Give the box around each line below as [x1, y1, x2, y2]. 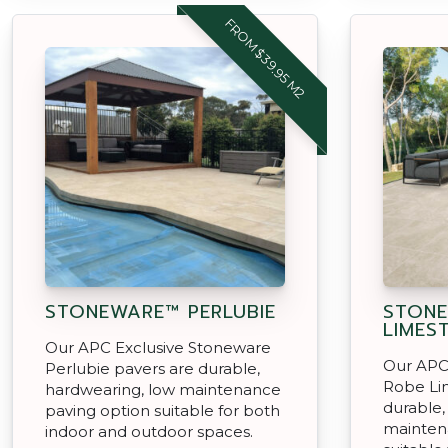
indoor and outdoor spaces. [45, 421, 253, 441]
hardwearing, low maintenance [45, 379, 281, 399]
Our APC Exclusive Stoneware [45, 337, 271, 357]
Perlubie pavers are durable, [45, 358, 260, 378]
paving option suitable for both [45, 400, 280, 420]
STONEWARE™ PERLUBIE [45, 297, 276, 326]
